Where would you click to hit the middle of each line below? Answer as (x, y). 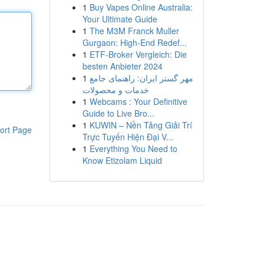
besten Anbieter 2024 (122, 66)
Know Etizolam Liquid (122, 160)
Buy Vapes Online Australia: (141, 7)
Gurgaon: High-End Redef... (134, 42)
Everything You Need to (133, 148)
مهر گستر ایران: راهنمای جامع (141, 78)
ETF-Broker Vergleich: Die (138, 54)
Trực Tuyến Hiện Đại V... (128, 137)
